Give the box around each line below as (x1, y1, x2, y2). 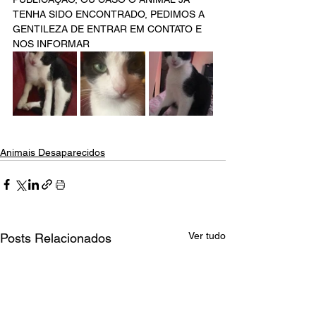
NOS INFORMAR (13, 38, 92, 49)
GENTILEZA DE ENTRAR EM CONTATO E (13, 23, 205, 35)
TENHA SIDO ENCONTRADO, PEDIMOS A (13, 8, 207, 20)
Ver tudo (188, 230, 226, 241)
